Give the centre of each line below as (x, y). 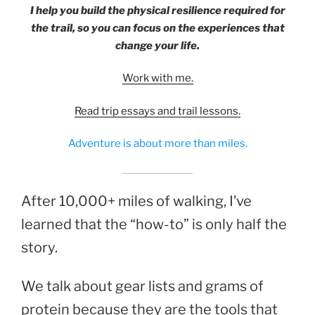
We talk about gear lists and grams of (142, 287)
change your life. (157, 45)
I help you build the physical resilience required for (157, 10)
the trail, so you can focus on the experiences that (157, 28)
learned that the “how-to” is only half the (154, 224)
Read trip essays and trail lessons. (157, 111)
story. (39, 247)
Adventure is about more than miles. (157, 144)
